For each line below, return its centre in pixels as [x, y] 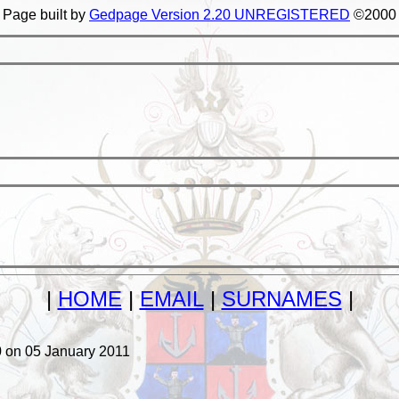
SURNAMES [281, 298]
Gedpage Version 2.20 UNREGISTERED [220, 15]
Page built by [46, 15]
